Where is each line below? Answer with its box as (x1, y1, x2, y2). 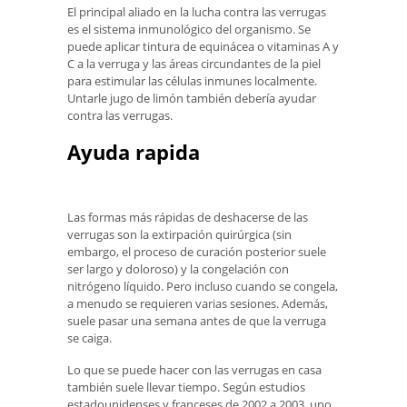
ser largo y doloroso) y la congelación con (67, 260, 289, 277)
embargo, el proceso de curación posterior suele (67, 243, 326, 260)
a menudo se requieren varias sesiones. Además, (67, 294, 328, 312)
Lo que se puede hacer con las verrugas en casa (67, 361, 322, 378)
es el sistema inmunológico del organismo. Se (67, 21, 311, 38)
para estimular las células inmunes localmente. (67, 73, 317, 90)
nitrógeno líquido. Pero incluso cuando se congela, (67, 277, 338, 294)
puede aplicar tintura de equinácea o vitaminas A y (67, 38, 339, 55)
